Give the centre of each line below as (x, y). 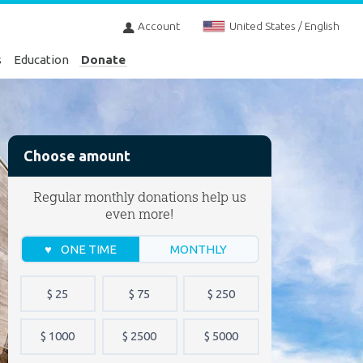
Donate (104, 60)
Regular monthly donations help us (139, 197)
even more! (140, 214)
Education (42, 60)
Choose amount (77, 156)
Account (158, 26)
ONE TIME (88, 249)
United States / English (284, 26)
